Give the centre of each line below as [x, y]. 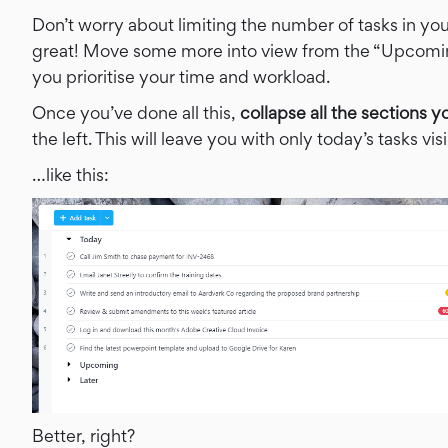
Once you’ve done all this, [136, 112]
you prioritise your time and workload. [181, 76]
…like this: [70, 174]
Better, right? [83, 435]
